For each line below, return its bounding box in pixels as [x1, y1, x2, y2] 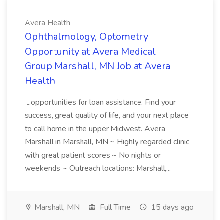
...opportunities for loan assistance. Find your [25, 97, 176, 108]
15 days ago [149, 202, 193, 213]
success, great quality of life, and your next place [25, 110, 189, 121]
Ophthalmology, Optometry [25, 30, 148, 43]
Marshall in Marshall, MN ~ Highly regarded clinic [25, 137, 189, 147]
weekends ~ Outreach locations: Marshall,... [25, 163, 173, 174]
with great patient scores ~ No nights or [25, 150, 161, 161]
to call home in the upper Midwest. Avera [25, 123, 165, 134]
